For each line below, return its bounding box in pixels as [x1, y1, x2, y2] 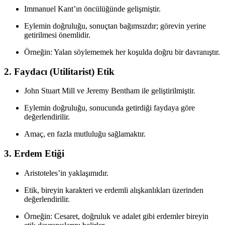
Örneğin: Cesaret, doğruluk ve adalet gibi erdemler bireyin [24, 211, 208, 220]
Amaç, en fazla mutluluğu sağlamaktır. [24, 130, 146, 139]
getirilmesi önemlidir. [24, 30, 90, 39]
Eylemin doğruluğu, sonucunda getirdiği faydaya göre [24, 103, 195, 113]
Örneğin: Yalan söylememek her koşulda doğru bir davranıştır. [24, 47, 220, 56]
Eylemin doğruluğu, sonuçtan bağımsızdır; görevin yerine [24, 21, 206, 30]
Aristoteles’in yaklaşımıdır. [24, 168, 108, 177]
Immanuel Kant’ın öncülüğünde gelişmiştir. [24, 4, 161, 13]
